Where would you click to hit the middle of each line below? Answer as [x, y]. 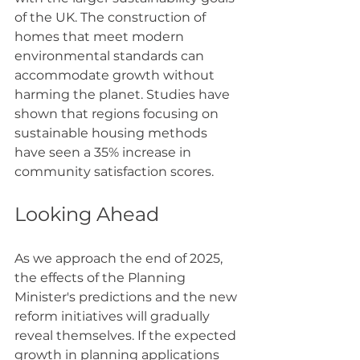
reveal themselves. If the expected [127, 335]
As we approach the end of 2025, [120, 258]
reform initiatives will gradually [114, 316]
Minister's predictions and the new [127, 297]
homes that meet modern [101, 37]
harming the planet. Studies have [124, 94]
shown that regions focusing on [118, 114]
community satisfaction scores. [114, 172]
